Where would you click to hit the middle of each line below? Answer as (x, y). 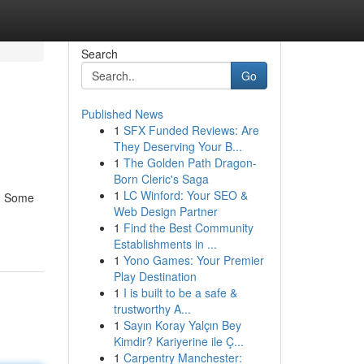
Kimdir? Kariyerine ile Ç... (178, 341)
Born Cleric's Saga (161, 179)
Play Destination (155, 276)
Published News (122, 114)
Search (99, 54)
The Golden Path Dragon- (190, 162)
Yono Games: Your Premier (193, 260)
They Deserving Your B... (178, 146)
